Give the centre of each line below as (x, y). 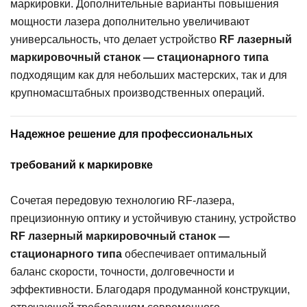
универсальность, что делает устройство (115, 39)
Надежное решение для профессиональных (132, 134)
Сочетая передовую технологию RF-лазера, (122, 200)
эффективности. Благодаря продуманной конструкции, (150, 289)
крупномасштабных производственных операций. (137, 93)
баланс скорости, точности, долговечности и (122, 271)
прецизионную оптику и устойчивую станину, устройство (153, 218)
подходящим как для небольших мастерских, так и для (149, 75)
